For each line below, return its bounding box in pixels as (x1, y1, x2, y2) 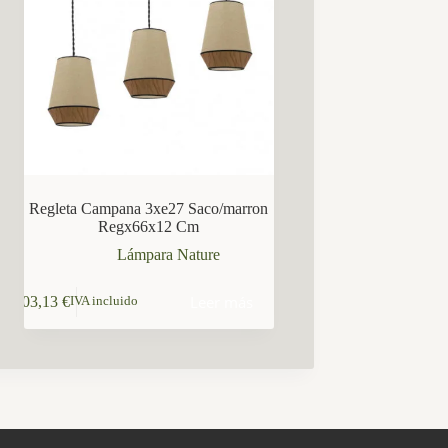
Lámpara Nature (117, 246, 221, 264)
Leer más (189, 291, 253, 312)
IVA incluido (70, 294, 139, 309)
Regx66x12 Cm (98, 218, 200, 236)
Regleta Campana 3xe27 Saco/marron (29, 200, 269, 218)
